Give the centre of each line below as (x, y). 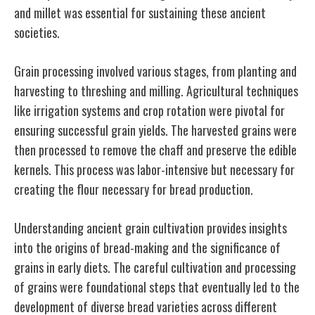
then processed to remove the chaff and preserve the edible (155, 149)
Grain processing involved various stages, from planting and (155, 71)
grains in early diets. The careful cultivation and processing (155, 267)
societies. (37, 32)
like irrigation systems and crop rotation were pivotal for (149, 110)
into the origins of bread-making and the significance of (147, 247)
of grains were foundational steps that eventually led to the (157, 287)
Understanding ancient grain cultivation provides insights (150, 227)
